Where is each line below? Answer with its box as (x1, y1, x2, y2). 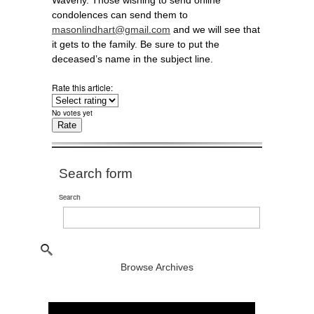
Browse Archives (121, 261, 193, 273)
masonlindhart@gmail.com (52, 24, 170, 35)
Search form (59, 166, 132, 181)
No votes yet (52, 107, 93, 118)
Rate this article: (52, 81, 115, 93)
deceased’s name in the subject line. (52, 53, 213, 64)
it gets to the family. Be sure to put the (52, 39, 219, 50)
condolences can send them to (52, 9, 188, 20)
